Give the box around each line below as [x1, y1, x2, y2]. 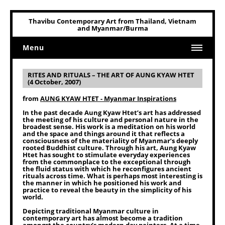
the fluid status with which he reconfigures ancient [23, 164, 191, 173]
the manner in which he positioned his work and [23, 178, 181, 187]
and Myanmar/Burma [77, 24, 148, 33]
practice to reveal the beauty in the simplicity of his [23, 185, 191, 194]
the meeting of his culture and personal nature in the [23, 115, 198, 124]
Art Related [23, 100, 66, 109]
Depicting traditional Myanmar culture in [23, 206, 159, 215]
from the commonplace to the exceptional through [23, 157, 191, 166]
